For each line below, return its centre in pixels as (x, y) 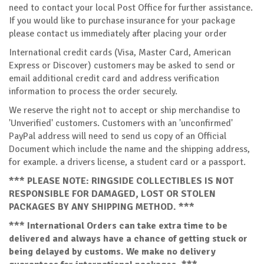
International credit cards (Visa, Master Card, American (120, 52)
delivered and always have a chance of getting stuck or (128, 238)
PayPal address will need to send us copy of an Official (118, 136)
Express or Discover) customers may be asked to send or (122, 65)
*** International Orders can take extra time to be (118, 225)
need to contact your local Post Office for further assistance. (131, 7)
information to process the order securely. (93, 91)
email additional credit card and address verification (114, 78)
